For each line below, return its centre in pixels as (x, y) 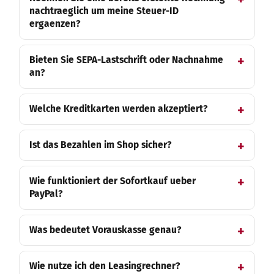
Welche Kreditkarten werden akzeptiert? (118, 109)
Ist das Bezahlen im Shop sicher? (100, 145)
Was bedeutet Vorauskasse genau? (105, 230)
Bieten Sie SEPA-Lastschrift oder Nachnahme (126, 60)
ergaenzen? (55, 24)
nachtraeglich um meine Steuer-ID (104, 11)
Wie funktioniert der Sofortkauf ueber (113, 181)
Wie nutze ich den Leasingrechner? (105, 266)
